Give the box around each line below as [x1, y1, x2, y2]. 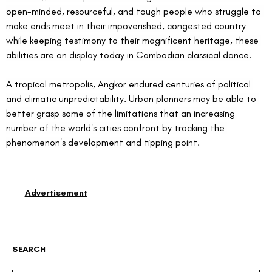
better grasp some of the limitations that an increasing [6, 107, 237, 120]
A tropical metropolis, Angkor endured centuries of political [6, 78, 253, 90]
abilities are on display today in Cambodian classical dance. [6, 49, 251, 61]
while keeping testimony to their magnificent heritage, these [6, 35, 261, 47]
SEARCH [12, 243, 46, 254]
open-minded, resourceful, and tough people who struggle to [6, 5, 263, 18]
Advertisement [24, 188, 87, 199]
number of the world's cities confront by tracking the [6, 122, 227, 134]
